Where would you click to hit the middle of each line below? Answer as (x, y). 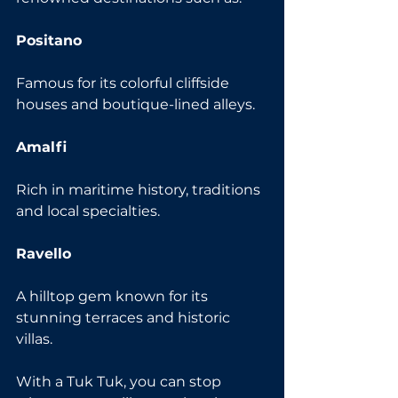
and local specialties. (88, 211)
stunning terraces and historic (125, 317)
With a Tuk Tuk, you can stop (120, 381)
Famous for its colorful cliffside (124, 83)
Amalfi (41, 147)
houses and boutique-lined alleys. (135, 104)
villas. (34, 338)
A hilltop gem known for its (114, 296)
